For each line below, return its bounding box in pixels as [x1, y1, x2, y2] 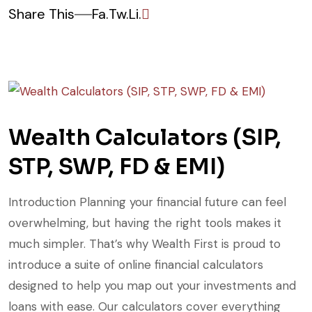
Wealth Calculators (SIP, [8, 123, 281, 152]
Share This [8, 4, 75, 23]
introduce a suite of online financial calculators [8, 257, 263, 273]
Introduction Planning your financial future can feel [8, 194, 286, 210]
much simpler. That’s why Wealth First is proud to [8, 236, 281, 252]
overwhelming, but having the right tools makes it [8, 215, 281, 231]
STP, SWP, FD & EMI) [8, 153, 225, 181]
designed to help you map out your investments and [8, 278, 296, 294]
